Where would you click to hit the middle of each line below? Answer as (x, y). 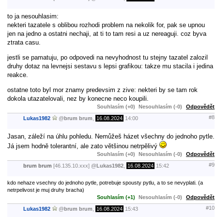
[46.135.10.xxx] (71, 166)
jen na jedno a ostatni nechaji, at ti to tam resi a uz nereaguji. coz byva (107, 33)
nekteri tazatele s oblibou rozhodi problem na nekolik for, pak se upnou (106, 25)
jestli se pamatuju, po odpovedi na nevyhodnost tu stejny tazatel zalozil (108, 57)
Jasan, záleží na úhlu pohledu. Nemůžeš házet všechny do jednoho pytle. (111, 136)
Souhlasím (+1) (116, 197)
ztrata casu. (24, 42)
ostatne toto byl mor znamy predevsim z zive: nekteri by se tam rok (102, 90)
